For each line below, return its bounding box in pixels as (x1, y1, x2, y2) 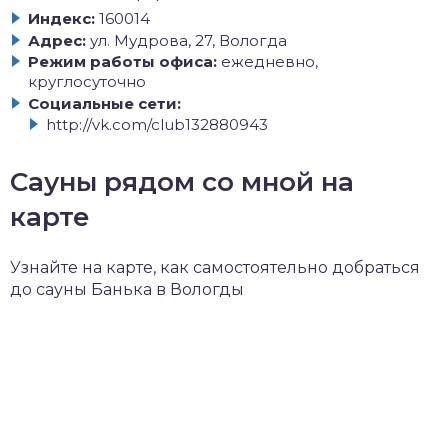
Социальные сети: (28, 93, 181, 113)
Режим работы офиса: (28, 52, 217, 71)
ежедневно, (221, 52, 318, 71)
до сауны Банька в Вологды (10, 280, 244, 299)
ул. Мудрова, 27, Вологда (90, 30, 287, 50)
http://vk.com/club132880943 (46, 115, 268, 134)
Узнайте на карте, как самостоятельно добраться (10, 258, 420, 277)
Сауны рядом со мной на (10, 166, 354, 198)
